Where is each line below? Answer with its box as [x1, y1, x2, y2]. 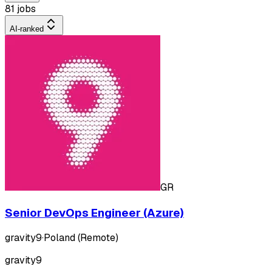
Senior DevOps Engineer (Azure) [5, 205, 184, 220]
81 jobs [5, 2, 36, 15]
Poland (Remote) [44, 231, 118, 245]
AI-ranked [10, 24, 44, 33]
